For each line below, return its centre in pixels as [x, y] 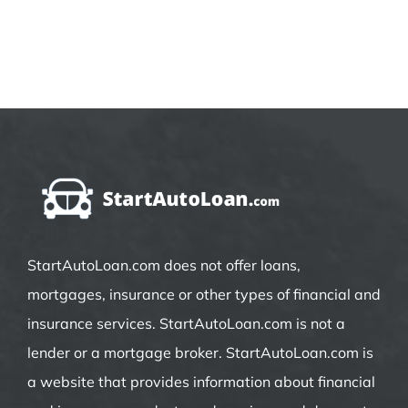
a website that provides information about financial [201, 381]
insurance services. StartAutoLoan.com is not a [186, 323]
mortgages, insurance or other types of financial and [204, 294]
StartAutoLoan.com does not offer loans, [163, 265]
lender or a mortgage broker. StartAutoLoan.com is [200, 352]
